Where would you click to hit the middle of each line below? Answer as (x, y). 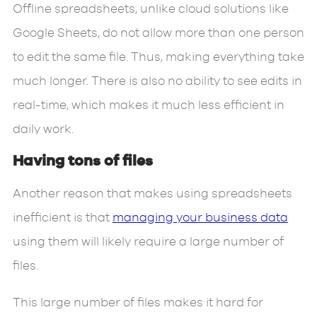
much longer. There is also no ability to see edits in (157, 81)
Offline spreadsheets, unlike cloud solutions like (150, 9)
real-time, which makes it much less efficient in (148, 105)
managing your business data (200, 218)
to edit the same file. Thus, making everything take (158, 57)
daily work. (43, 129)
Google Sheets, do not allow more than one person (158, 33)
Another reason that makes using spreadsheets (152, 194)
